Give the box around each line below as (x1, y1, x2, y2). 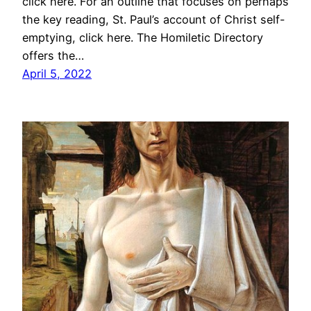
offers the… (22, 49, 84, 63)
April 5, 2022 (22, 67, 92, 81)
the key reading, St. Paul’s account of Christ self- (22, 12, 285, 27)
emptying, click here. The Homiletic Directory (22, 31, 263, 45)
